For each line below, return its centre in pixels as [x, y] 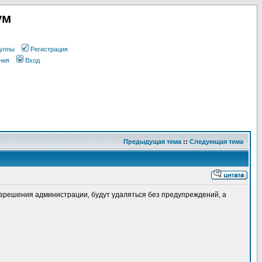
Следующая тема [216, 142]
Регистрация [49, 49]
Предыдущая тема [152, 142]
